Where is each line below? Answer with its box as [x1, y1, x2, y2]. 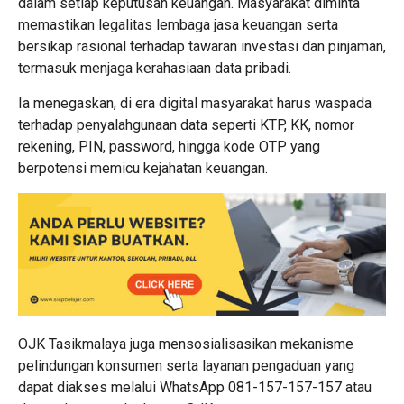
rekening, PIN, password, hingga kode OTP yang [18, 137, 320, 155]
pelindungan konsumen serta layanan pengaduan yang [18, 356, 354, 374]
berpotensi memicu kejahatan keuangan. [18, 159, 268, 177]
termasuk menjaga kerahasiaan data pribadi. [18, 59, 291, 77]
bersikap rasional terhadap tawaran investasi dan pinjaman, [18, 37, 386, 55]
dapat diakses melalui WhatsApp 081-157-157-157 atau [18, 378, 372, 396]
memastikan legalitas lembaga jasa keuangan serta [18, 15, 338, 33]
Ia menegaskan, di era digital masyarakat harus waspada [18, 94, 372, 112]
